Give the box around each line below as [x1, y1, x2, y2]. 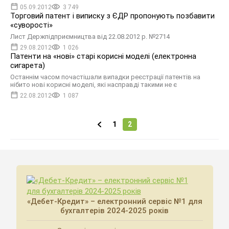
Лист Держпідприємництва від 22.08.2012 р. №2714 [10, 33, 170, 40]
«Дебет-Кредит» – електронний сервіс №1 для [27, 197, 202, 206]
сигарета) [10, 61, 45, 70]
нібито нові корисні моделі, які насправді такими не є [10, 81, 177, 88]
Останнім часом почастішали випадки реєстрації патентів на [10, 73, 200, 81]
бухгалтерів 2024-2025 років [60, 206, 169, 215]
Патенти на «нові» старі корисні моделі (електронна [10, 52, 196, 61]
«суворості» [10, 20, 53, 30]
